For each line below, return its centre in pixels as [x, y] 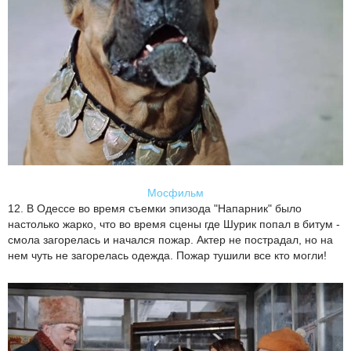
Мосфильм [175, 192]
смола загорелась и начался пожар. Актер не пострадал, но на [170, 239]
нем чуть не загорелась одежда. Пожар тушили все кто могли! [167, 255]
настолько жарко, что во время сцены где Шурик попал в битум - [174, 224]
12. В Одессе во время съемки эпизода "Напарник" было [155, 208]
